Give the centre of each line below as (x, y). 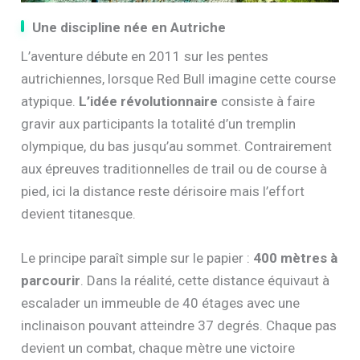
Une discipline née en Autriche (129, 28)
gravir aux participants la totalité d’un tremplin (159, 124)
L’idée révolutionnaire (149, 102)
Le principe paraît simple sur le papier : (137, 258)
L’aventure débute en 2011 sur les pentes (145, 57)
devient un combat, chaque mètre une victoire (158, 348)
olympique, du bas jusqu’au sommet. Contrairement (177, 147)
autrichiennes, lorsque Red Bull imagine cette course (179, 79)
